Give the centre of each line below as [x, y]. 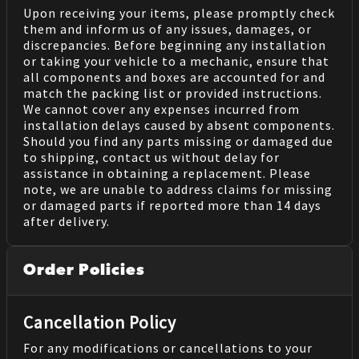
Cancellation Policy [100, 322]
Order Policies [84, 270]
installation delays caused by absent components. [179, 125]
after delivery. [67, 221]
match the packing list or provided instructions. [173, 93]
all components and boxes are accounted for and [174, 77]
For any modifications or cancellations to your [168, 347]
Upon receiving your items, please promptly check [179, 12]
